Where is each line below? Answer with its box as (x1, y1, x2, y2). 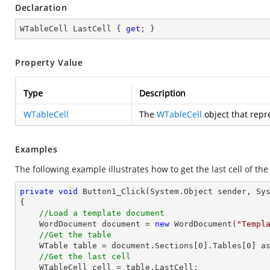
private (20, 187, 54, 196)
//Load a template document (39, 209, 165, 218)
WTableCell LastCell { (20, 24, 126, 33)
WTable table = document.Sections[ (39, 241, 198, 250)
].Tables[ (203, 241, 246, 250)
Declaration (15, 2, 67, 13)
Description (139, 87, 186, 99)
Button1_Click (83, 187, 145, 196)
